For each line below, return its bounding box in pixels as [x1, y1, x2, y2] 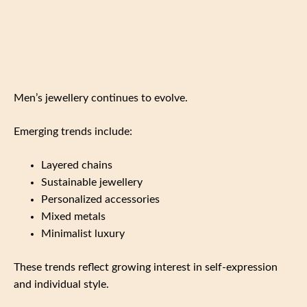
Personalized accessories [41, 193, 160, 205]
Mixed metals [41, 210, 106, 222]
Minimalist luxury [41, 228, 125, 239]
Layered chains [41, 159, 112, 171]
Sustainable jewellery [41, 176, 143, 188]
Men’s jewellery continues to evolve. [14, 92, 188, 103]
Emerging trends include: [14, 125, 132, 137]
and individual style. [14, 278, 109, 290]
